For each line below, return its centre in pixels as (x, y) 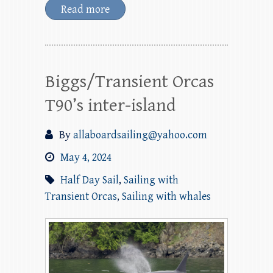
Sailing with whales (166, 196)
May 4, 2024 (86, 157)
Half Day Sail (90, 180)
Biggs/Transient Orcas (129, 81)
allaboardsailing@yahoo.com (140, 135)
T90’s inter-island (110, 105)
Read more (85, 9)
